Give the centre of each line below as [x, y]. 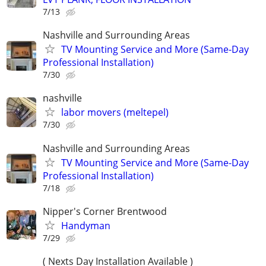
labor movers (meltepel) [115, 113]
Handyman [86, 225]
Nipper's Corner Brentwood [105, 211]
